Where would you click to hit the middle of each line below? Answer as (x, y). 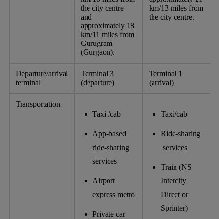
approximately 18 (108, 25)
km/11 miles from (108, 34)
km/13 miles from (176, 8)
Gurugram (97, 43)
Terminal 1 (166, 73)
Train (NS (176, 167)
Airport (104, 180)
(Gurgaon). (98, 52)
